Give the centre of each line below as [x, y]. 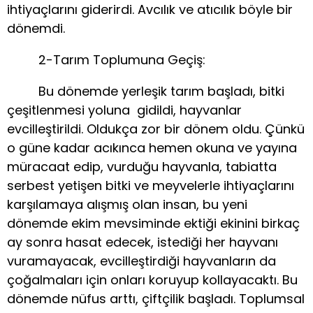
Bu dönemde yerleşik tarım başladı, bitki [146, 92]
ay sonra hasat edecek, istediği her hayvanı [143, 242]
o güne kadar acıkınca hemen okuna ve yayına [152, 148]
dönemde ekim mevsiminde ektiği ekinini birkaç [153, 224]
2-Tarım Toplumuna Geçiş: [106, 60]
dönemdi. [36, 29]
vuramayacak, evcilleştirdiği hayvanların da [141, 261]
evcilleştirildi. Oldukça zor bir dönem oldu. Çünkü [156, 129]
